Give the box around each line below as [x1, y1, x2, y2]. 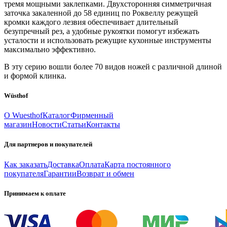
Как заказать [4, 160, 47, 169]
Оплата [79, 160, 104, 169]
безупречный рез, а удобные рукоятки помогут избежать [4, 26, 199, 35]
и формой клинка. [4, 71, 66, 80]
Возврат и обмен [77, 169, 134, 178]
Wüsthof [4, 92, 28, 100]
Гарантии [44, 169, 77, 178]
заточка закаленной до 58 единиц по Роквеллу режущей [4, 8, 198, 17]
